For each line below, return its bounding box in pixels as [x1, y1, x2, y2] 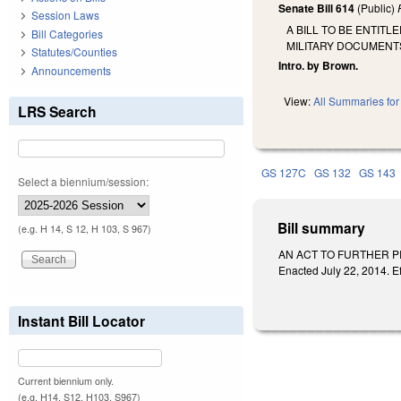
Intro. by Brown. [278, 57, 359, 74]
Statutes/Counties [31, 44, 117, 60]
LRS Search [18, 100, 97, 122]
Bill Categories [31, 25, 103, 41]
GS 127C [261, 165, 307, 181]
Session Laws [31, 7, 99, 23]
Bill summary [277, 218, 366, 239]
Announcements [31, 62, 111, 78]
